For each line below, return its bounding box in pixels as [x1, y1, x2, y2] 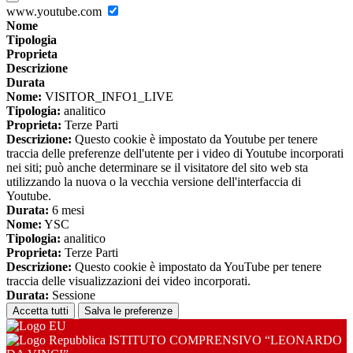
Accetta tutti [13, 305, 69, 318]
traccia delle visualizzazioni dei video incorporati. [6, 274, 251, 288]
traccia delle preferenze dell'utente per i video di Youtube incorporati [6, 147, 344, 161]
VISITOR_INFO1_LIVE [42, 90, 173, 104]
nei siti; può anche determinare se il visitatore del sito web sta [6, 161, 308, 175]
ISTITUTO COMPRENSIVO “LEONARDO [106, 333, 342, 347]
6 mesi [49, 203, 84, 217]
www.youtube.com [6, 5, 105, 19]
